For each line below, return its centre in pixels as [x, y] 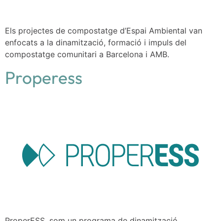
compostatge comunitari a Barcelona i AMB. [87, 54]
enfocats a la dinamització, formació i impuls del [96, 42]
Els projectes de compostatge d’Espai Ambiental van [104, 30]
